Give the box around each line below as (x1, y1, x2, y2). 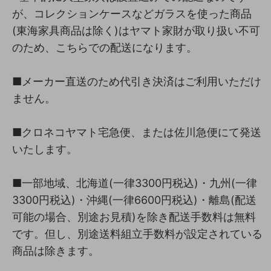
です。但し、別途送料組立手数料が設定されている (12, 227, 263, 240)
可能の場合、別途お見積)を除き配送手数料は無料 (12, 210, 256, 223)
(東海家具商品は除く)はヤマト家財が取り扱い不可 (12, 24, 260, 37)
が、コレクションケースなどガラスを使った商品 (12, 7, 252, 20)
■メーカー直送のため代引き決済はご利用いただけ (12, 74, 261, 88)
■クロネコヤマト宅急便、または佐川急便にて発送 (12, 125, 261, 139)
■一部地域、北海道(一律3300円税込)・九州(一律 (12, 176, 257, 189)
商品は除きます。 (12, 244, 99, 257)
